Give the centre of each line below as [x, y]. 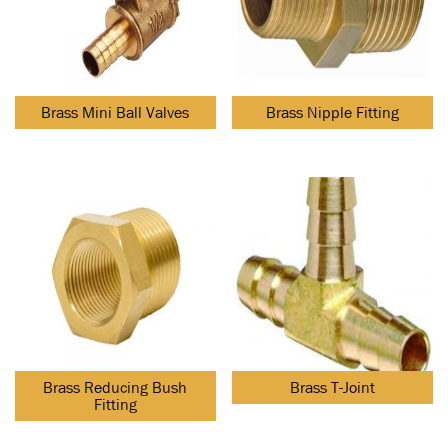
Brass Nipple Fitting [333, 113]
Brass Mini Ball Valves [115, 113]
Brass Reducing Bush [115, 387]
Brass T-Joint [333, 387]
